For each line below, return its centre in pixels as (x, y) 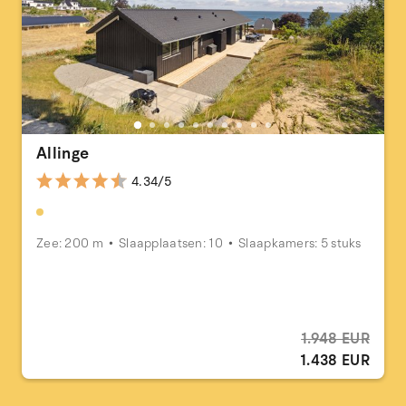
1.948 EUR (335, 339)
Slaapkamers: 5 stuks (300, 244)
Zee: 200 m (70, 244)
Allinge (63, 154)
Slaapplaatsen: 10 (171, 244)
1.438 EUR (335, 361)
